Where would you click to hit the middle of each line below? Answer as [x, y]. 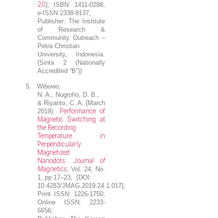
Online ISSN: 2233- [71, 202]
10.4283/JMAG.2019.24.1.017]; [82, 185]
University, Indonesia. [71, 54]
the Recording [57, 127]
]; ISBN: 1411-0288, [75, 5]
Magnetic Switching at [71, 119]
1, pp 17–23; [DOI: [65, 177]
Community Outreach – [71, 38]
